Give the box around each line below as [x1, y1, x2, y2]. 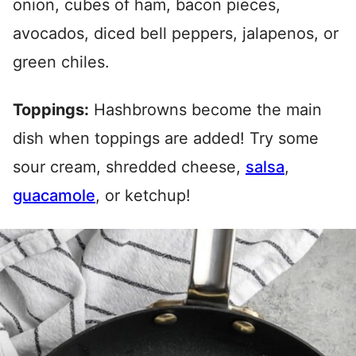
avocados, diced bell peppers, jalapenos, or [13, 24, 339, 44]
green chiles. [13, 52, 110, 72]
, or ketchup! [95, 186, 191, 206]
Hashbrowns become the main [89, 100, 322, 120]
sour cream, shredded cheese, [13, 157, 246, 177]
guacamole [13, 186, 95, 206]
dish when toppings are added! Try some [13, 129, 319, 149]
